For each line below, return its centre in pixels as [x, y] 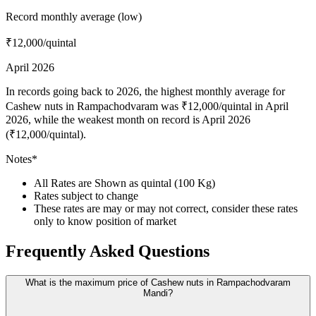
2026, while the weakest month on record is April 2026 [128, 119]
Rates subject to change [86, 195]
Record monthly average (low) [74, 16]
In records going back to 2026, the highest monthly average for [145, 91]
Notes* [22, 159]
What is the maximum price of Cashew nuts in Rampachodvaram [158, 282]
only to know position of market [105, 221]
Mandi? [158, 293]
